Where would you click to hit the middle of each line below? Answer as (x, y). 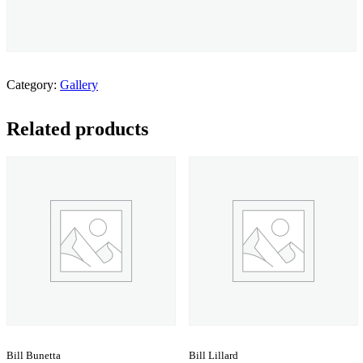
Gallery (79, 84)
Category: (33, 84)
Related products (77, 128)
